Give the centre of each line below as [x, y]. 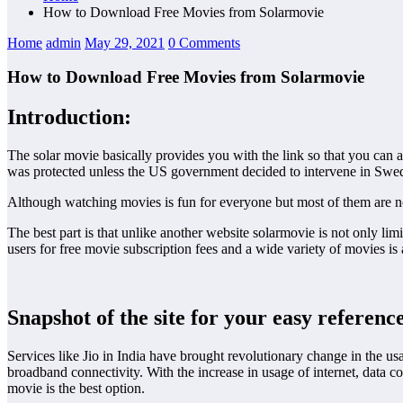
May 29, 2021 [125, 42]
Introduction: [69, 117]
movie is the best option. [80, 388]
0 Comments [204, 42]
